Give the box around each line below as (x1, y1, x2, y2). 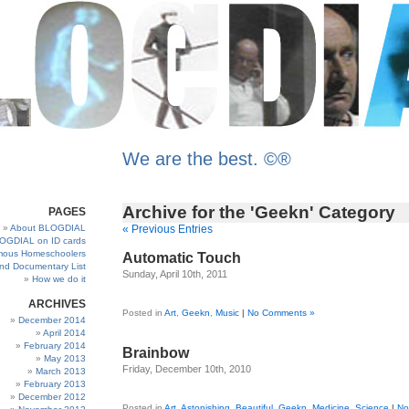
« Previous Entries (122, 223, 213, 236)
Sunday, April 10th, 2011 (122, 268, 227, 279)
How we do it (32, 274, 86, 284)
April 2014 (43, 328, 86, 338)
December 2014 (18, 315, 86, 325)
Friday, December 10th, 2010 (122, 363, 251, 374)
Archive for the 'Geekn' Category (122, 203, 395, 222)
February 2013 (24, 379, 86, 389)
